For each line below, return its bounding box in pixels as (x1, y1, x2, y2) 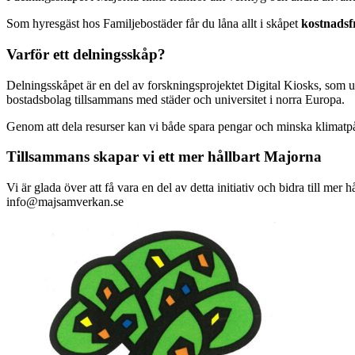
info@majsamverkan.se (6, 195, 124, 209)
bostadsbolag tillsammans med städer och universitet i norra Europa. (6, 92, 345, 106)
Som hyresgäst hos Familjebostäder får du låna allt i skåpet (6, 17, 301, 31)
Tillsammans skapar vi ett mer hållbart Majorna (6, 148, 322, 166)
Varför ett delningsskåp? (6, 46, 166, 63)
